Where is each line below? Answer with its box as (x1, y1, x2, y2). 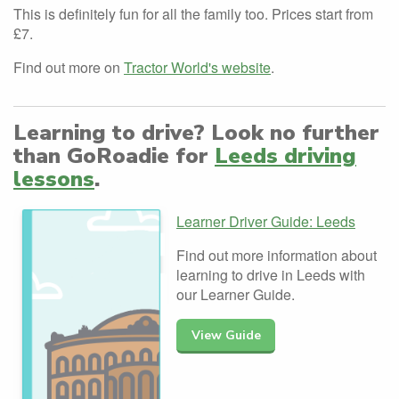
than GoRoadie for (13, 142, 215, 171)
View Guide (191, 326, 261, 344)
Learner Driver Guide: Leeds (176, 211, 355, 232)
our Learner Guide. (176, 284, 295, 305)
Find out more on (13, 57, 124, 78)
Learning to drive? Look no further (13, 118, 379, 148)
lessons (13, 165, 94, 194)
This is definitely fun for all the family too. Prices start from (13, 4, 373, 25)
